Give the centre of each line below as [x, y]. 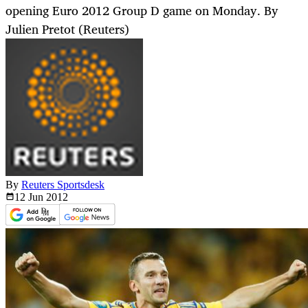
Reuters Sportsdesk [63, 185]
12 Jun [30, 197]
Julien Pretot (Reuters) [67, 29]
